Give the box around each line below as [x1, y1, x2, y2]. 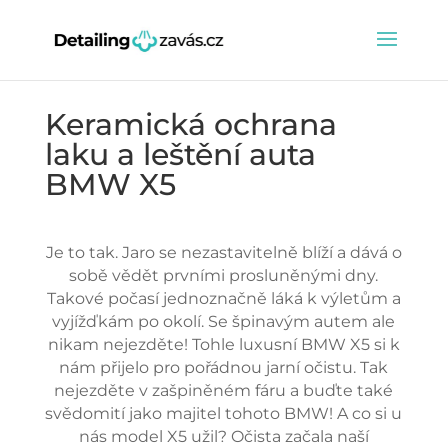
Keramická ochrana [44, 106, 337, 143]
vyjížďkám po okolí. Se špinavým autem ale [52, 312, 396, 331]
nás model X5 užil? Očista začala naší [78, 427, 369, 446]
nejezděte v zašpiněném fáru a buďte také [54, 381, 394, 400]
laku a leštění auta [44, 136, 316, 173]
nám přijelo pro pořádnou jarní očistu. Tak [59, 358, 389, 377]
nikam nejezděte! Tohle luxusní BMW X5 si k [47, 335, 400, 354]
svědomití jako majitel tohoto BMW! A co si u [45, 404, 403, 423]
